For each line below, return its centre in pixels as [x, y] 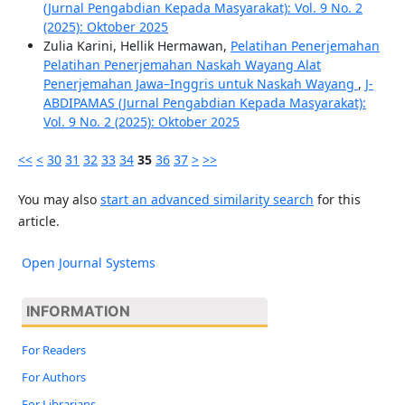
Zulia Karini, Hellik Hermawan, [137, 46]
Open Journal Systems [88, 263]
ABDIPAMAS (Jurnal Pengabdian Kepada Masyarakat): [204, 103]
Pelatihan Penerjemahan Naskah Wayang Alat [182, 65]
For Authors [53, 377]
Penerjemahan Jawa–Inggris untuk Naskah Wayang [200, 84]
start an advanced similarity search [207, 200]
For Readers [53, 349]
